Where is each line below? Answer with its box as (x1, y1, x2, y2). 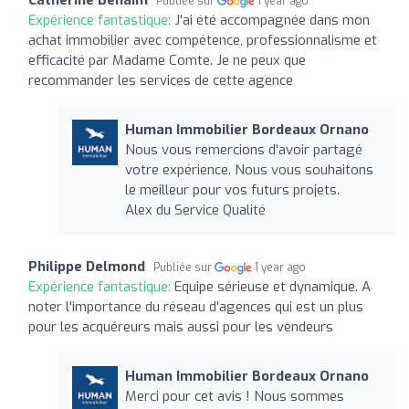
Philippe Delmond (28, 257, 145, 276)
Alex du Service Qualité (124, 200, 266, 219)
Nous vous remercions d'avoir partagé (124, 140, 362, 159)
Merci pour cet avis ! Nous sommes (124, 386, 344, 405)
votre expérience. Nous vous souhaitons (124, 160, 373, 179)
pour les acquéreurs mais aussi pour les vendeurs (28, 317, 333, 336)
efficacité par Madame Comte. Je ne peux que (28, 50, 306, 69)
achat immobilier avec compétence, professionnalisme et (28, 30, 377, 49)
